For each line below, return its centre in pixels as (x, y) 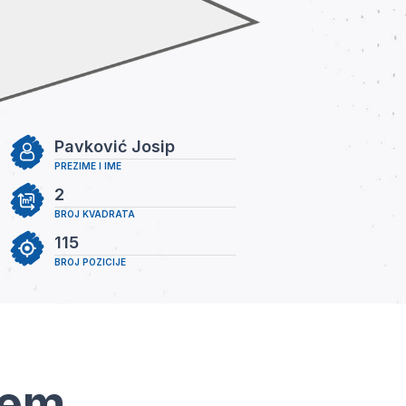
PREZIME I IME (88, 165)
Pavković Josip (115, 146)
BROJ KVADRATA (95, 213)
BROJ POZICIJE (90, 261)
